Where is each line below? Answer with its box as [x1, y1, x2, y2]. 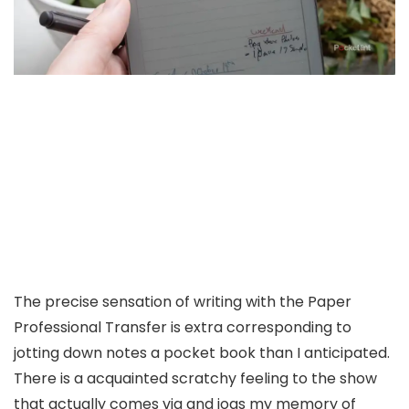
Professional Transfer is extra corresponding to [14, 317, 351, 339]
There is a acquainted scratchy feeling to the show [14, 368, 377, 390]
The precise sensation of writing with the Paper [14, 291, 351, 313]
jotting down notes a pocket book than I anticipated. [14, 342, 390, 364]
